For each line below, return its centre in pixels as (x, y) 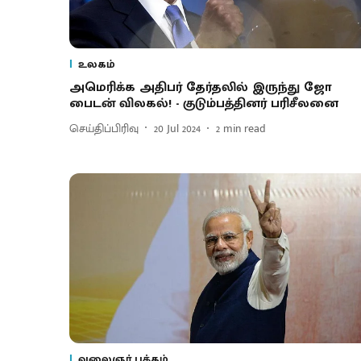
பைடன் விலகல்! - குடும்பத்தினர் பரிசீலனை (204, 104)
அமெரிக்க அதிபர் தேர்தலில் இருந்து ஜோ (201, 88)
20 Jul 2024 (177, 128)
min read (245, 128)
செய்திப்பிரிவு (104, 128)
